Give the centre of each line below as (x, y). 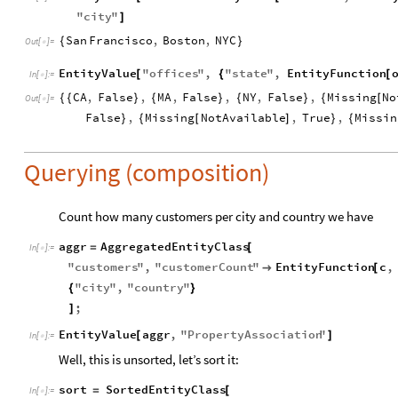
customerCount (208, 267)
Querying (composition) (147, 172)
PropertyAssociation (255, 334)
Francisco (121, 40)
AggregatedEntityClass (175, 246)
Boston (184, 40)
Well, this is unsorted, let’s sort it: (149, 359)
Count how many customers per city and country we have (216, 216)
